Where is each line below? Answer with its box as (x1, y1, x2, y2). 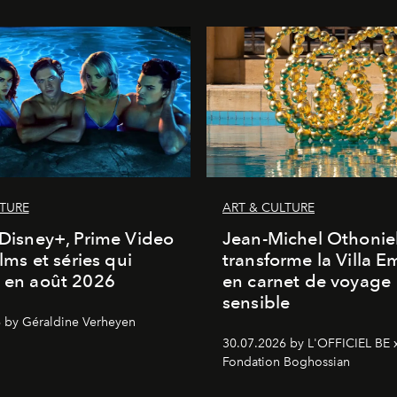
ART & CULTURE (222, 200, 315, 216)
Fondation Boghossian (222, 354, 350, 370)
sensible (222, 292, 291, 314)
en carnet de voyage (222, 270, 392, 292)
